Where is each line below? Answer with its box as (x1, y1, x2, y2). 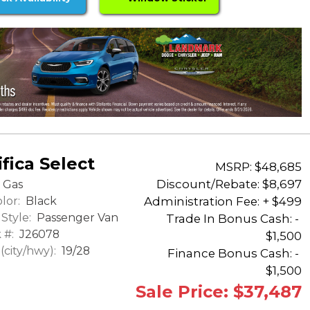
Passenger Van (34, 210, 118, 224)
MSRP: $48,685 (215, 160, 302, 174)
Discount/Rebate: (156, 177, 259, 192)
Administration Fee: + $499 (144, 194, 302, 209)
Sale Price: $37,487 (136, 282, 302, 302)
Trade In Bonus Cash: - (166, 212, 302, 226)
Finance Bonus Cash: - (167, 246, 302, 261)
